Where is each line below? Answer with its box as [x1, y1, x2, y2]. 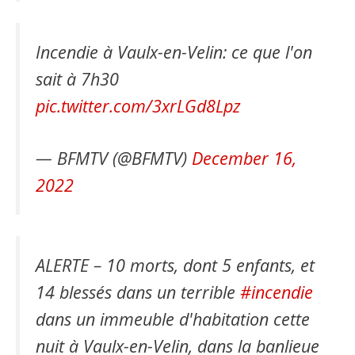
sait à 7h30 [36, 67, 119, 90]
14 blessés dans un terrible [36, 281, 240, 304]
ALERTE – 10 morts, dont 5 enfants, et [36, 254, 315, 277]
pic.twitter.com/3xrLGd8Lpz [36, 94, 241, 117]
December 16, [192, 147, 296, 170]
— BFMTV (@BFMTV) [36, 147, 192, 170]
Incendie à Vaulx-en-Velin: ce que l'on [36, 40, 312, 63]
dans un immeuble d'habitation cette [36, 307, 310, 331]
